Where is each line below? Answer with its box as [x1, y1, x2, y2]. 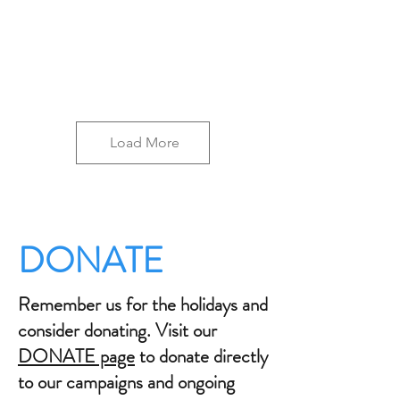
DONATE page [18, 343, 135, 370]
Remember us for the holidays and [18, 291, 268, 318]
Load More [110, 134, 179, 151]
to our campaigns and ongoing [18, 369, 235, 396]
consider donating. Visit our [18, 317, 217, 344]
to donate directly [135, 343, 268, 370]
